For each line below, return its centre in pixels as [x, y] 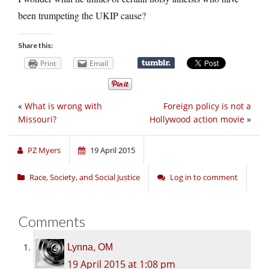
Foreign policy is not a [207, 106]
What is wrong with [63, 106]
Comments [52, 222]
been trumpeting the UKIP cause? [82, 15]
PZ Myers [44, 150]
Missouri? [37, 119]
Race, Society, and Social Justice [85, 177]
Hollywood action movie [197, 119]
